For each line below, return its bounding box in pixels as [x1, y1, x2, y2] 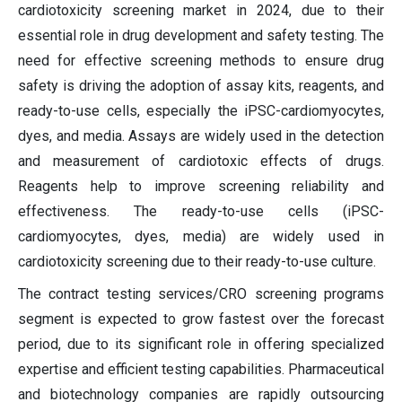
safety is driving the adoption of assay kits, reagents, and [18, 77, 384, 95]
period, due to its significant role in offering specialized [18, 336, 384, 354]
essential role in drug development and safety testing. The [18, 27, 384, 45]
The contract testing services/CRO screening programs [18, 285, 384, 303]
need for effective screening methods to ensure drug [18, 52, 384, 70]
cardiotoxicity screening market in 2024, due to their [18, 2, 384, 20]
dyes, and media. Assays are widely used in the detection [18, 127, 384, 145]
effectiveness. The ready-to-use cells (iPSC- [18, 203, 384, 221]
